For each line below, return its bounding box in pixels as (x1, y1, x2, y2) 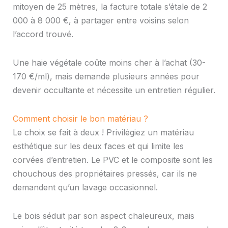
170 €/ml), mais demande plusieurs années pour (12, 71, 199, 81)
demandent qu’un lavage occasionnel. (12, 182, 158, 193)
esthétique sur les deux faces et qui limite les (12, 141, 184, 152)
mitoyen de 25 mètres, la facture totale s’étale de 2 (12, 1, 207, 12)
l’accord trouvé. (12, 28, 73, 39)
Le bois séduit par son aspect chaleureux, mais (12, 211, 194, 221)
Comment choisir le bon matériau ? (12, 113, 148, 124)
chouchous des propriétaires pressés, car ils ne (12, 168, 197, 179)
